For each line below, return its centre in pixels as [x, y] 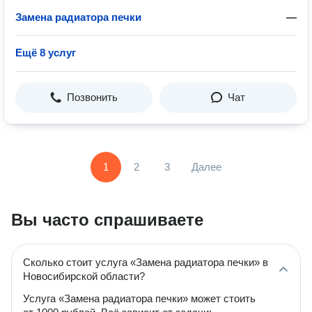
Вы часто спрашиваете [107, 220]
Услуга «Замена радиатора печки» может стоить [139, 298]
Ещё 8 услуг [46, 53]
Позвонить [92, 97]
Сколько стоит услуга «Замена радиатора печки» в [146, 262]
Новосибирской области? [84, 276]
